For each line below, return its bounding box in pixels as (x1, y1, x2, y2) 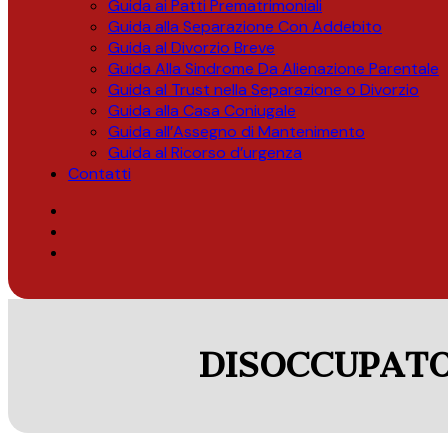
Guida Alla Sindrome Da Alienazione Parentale (108, 57, 439, 79)
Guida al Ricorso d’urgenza (108, 141, 302, 163)
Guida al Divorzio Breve (108, 36, 275, 58)
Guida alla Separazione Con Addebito (108, 15, 382, 37)
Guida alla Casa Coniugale (108, 99, 296, 121)
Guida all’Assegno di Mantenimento (108, 120, 365, 142)
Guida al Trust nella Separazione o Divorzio (108, 78, 419, 100)
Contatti (68, 162, 131, 184)
